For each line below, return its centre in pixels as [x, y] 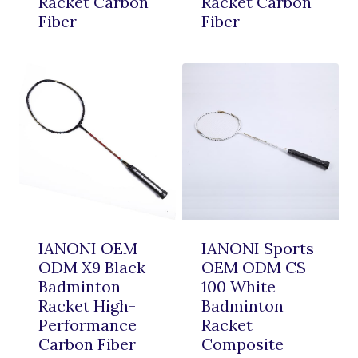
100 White [239, 286]
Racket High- [87, 305]
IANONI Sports [258, 248]
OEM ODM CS [254, 267]
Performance [88, 324]
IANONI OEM [88, 248]
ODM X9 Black [92, 267]
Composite [243, 344]
